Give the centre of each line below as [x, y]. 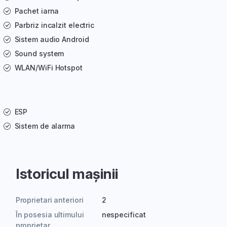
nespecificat [124, 215]
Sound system [39, 54]
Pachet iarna [37, 11]
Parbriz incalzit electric [54, 25]
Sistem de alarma [45, 126]
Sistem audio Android [52, 40]
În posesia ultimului [50, 215]
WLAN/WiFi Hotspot [48, 68]
